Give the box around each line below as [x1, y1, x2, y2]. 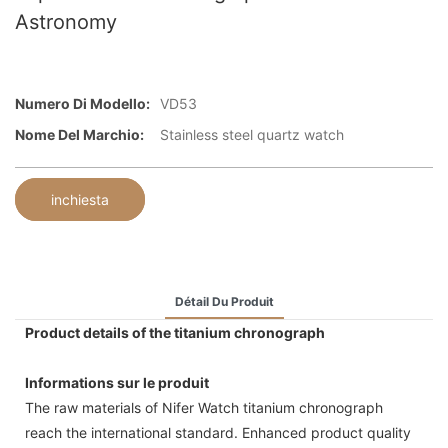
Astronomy [15, 10, 117, 34]
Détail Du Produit [174, 293, 274, 309]
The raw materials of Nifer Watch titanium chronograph [25, 398, 383, 416]
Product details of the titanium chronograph [25, 323, 325, 341]
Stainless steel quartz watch [160, 126, 344, 144]
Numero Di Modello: [15, 95, 150, 113]
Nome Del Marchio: [15, 126, 144, 144]
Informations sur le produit [25, 373, 209, 391]
